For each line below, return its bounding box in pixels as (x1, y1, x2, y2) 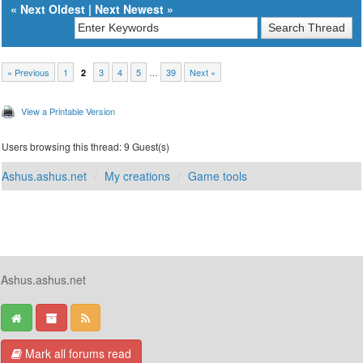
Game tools (188, 168, 248, 185)
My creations (105, 168, 171, 185)
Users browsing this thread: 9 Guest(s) (2, 139, 170, 154)
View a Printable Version (21, 105, 116, 118)
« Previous (7, 66, 50, 79)
